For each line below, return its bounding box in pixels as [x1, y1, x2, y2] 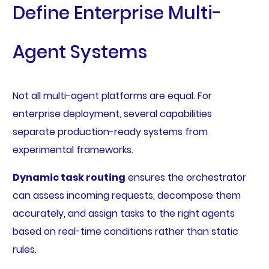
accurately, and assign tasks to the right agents [12, 207, 235, 221]
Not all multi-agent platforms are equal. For [12, 89, 212, 103]
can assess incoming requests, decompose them [12, 189, 241, 203]
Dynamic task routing [12, 171, 125, 185]
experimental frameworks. [12, 143, 133, 157]
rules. [12, 243, 37, 257]
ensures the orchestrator [125, 171, 246, 185]
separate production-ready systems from [12, 125, 208, 139]
